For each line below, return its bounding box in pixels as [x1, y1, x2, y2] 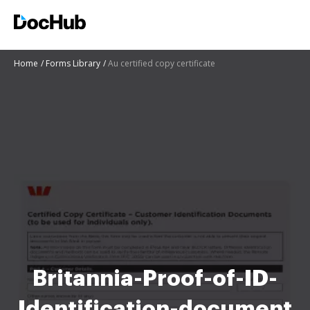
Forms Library [46, 57, 100, 69]
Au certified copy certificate [108, 57, 215, 69]
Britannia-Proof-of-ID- [33, 267, 277, 290]
